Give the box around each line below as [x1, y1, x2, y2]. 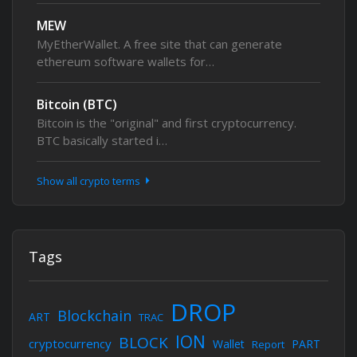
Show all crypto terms [37, 174, 143, 188]
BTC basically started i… [37, 132, 167, 148]
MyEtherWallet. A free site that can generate [37, 36, 282, 52]
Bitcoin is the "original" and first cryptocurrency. [37, 115, 296, 131]
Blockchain [57, 306, 131, 325]
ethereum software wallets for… [37, 53, 214, 69]
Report [252, 337, 284, 351]
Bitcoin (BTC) [37, 96, 117, 113]
